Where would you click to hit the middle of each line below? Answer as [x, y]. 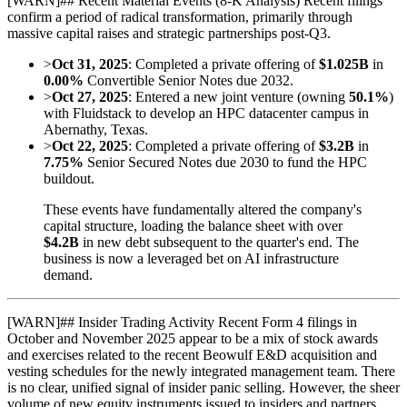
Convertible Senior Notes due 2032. [189, 81]
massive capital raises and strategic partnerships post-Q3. [169, 34]
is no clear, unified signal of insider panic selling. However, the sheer [203, 388]
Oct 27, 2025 [90, 97]
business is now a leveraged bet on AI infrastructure [191, 259]
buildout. [69, 179]
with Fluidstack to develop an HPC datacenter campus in [206, 114]
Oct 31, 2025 [90, 65]
